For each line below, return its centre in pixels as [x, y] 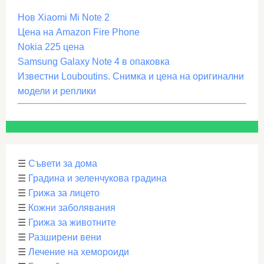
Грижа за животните [72, 223]
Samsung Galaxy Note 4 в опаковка [94, 62]
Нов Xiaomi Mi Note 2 [64, 18]
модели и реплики [57, 91]
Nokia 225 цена [51, 47]
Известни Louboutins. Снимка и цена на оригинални [131, 77]
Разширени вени [65, 237]
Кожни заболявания [72, 208]
